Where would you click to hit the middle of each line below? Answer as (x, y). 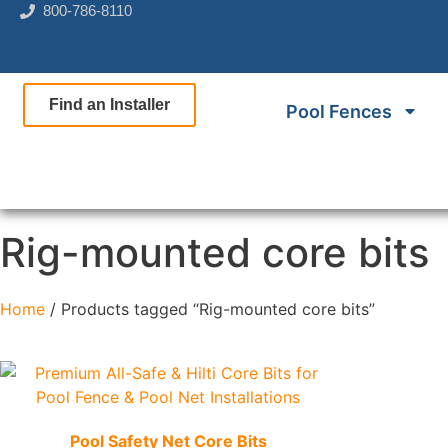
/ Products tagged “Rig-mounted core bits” (210, 309)
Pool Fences (339, 111)
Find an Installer (109, 104)
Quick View (181, 426)
